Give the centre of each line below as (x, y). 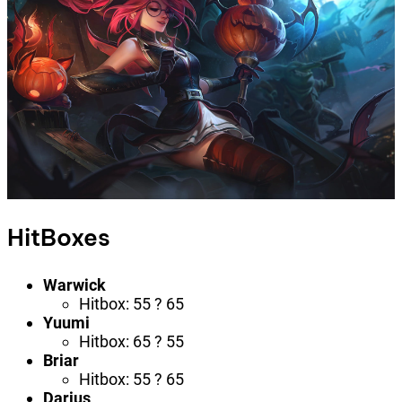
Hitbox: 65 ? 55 (131, 342)
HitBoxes (59, 238)
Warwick (74, 285)
